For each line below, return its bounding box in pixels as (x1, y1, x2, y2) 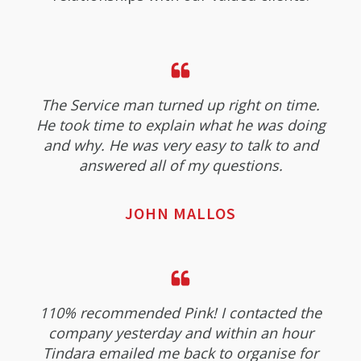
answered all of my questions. (78, 155, 283, 175)
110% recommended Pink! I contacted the (39, 302, 322, 322)
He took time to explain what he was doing (35, 114, 326, 135)
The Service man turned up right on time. (41, 94, 320, 114)
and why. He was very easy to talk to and (43, 135, 318, 155)
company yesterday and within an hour (48, 322, 313, 342)
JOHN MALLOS (125, 202, 236, 223)
